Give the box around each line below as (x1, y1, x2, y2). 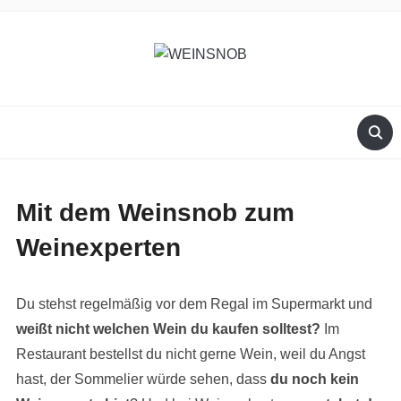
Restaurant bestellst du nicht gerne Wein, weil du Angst (15, 346, 365, 362)
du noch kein (269, 371, 359, 387)
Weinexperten (15, 234, 181, 261)
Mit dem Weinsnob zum (15, 199, 294, 226)
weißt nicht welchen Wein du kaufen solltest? (15, 321, 320, 337)
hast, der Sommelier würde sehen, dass (15, 371, 270, 387)
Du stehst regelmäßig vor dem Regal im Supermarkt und (15, 296, 372, 311)
